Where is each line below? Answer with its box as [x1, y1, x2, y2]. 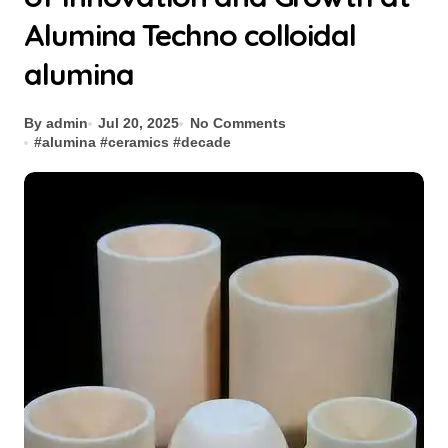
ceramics [108, 134, 170, 150]
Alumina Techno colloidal [24, 16, 357, 54]
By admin [24, 115, 88, 131]
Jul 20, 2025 [98, 115, 180, 131]
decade [181, 134, 232, 150]
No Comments [189, 115, 286, 131]
